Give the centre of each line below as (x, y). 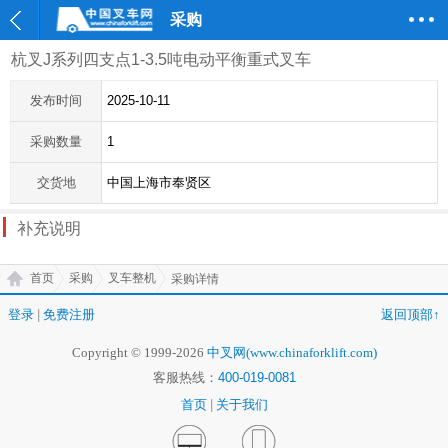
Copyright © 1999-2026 (139, 352)
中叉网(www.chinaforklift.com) (291, 352)
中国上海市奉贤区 (159, 182)
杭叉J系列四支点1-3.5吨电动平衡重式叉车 (157, 59)
